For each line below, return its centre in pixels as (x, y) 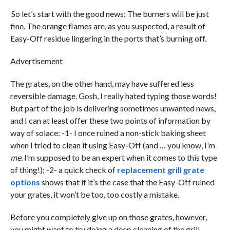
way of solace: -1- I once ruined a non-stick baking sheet (108, 132)
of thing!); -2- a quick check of (63, 169)
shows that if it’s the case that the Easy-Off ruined (127, 182)
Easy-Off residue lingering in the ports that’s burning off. (108, 38)
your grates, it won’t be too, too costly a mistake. (94, 194)
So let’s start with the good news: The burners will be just (110, 13)
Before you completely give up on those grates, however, (108, 217)
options (25, 182)
